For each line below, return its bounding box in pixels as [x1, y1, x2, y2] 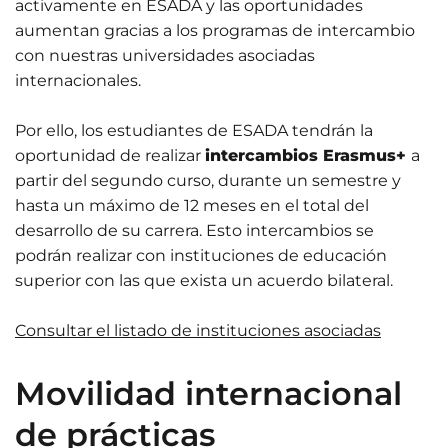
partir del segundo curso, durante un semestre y [15, 170, 401, 190]
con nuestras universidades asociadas [15, 45, 315, 65]
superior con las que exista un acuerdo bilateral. [15, 270, 393, 290]
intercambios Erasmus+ [205, 145, 411, 165]
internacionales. [15, 70, 141, 90]
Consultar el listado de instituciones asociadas [15, 320, 381, 340]
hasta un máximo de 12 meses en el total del [15, 195, 369, 215]
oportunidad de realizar [15, 145, 205, 165]
